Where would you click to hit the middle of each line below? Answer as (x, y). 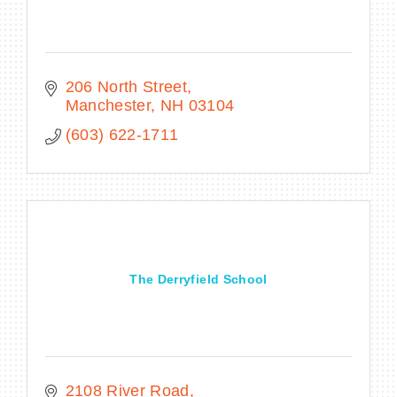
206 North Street (126, 86)
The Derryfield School (198, 279)
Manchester (108, 105)
